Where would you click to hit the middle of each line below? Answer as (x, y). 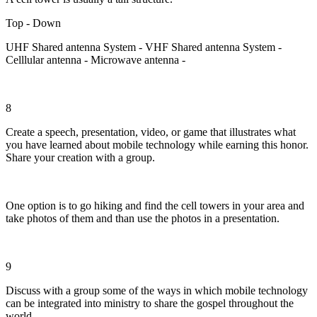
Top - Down (33, 23)
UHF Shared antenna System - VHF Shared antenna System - (144, 47)
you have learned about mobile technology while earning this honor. (157, 144)
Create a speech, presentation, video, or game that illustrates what (151, 132)
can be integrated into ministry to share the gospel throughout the (150, 303)
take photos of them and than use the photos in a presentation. (143, 218)
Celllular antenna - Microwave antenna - (96, 59)
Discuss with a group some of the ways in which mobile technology (157, 290)
